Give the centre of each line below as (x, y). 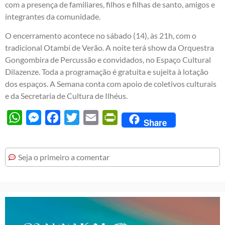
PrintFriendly (141, 118)
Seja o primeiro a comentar (64, 157)
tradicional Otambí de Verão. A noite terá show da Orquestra (109, 48)
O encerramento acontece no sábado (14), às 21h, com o (101, 36)
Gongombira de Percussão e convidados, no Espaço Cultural (108, 60)
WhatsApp (41, 118)
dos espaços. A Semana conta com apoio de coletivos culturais (111, 84)
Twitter (92, 118)
